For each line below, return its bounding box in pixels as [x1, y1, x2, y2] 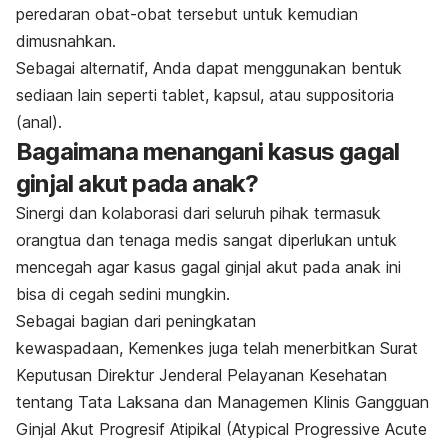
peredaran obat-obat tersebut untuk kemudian [16, 4, 358, 25]
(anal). [16, 112, 62, 133]
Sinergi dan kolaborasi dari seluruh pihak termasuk [16, 203, 381, 224]
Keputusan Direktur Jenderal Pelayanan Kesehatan [16, 365, 387, 386]
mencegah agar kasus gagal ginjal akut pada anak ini [16, 257, 401, 278]
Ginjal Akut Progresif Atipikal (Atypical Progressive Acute [16, 419, 427, 440]
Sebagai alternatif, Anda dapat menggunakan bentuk [16, 58, 402, 79]
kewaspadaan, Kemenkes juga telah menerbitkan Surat [16, 338, 418, 359]
